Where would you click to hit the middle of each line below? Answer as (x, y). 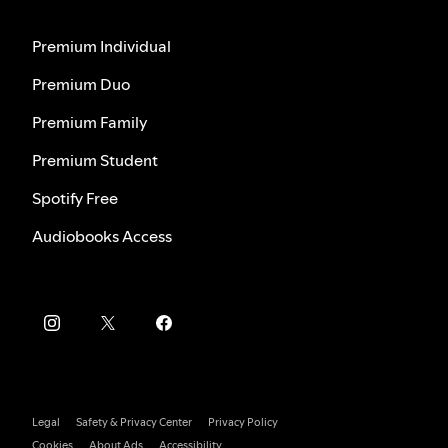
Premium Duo (81, 84)
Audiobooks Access (102, 236)
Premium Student (95, 160)
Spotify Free (75, 198)
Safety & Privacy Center (134, 423)
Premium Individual (101, 46)
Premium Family (90, 122)
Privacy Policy (243, 423)
